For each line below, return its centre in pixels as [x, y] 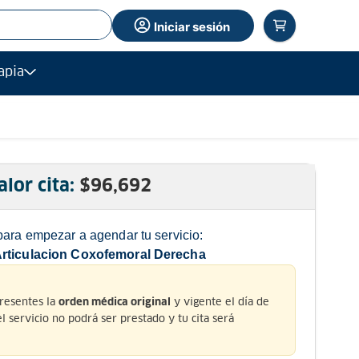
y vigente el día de [220, 301]
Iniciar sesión [192, 26]
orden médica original [115, 302]
